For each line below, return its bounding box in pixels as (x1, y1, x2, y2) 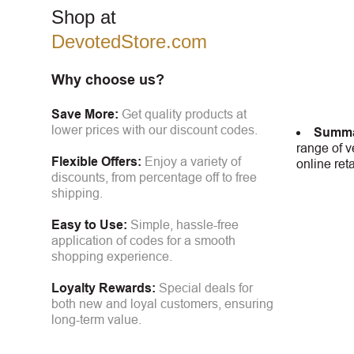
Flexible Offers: (51, 155, 141, 168)
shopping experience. (51, 250, 172, 263)
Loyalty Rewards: (51, 281, 156, 295)
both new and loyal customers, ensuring (51, 297, 273, 311)
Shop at (51, 6, 116, 28)
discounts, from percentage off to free (51, 171, 257, 184)
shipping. (51, 186, 103, 200)
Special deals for (156, 281, 253, 295)
